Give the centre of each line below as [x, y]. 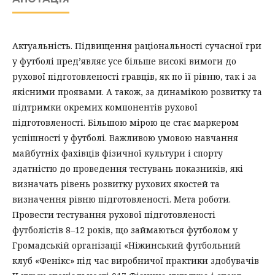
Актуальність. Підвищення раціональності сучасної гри [137, 46]
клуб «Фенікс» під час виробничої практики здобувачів [136, 261]
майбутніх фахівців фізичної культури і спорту [118, 153]
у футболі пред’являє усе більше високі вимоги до [124, 61]
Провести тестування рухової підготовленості [114, 215]
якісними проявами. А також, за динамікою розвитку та [137, 92]
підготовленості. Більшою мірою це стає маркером [126, 123]
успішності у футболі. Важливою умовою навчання [125, 138]
